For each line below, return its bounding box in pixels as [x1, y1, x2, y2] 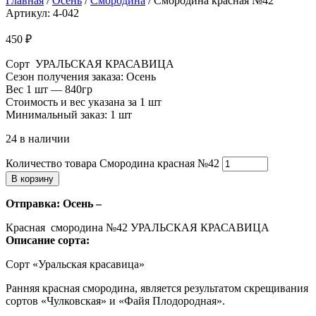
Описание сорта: [6, 234, 90, 246]
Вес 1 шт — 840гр [6, 83, 92, 95]
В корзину [11, 174, 54, 184]
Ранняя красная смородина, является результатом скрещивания [6, 282, 308, 294]
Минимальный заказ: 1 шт [6, 109, 132, 121]
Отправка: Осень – [6, 197, 102, 209]
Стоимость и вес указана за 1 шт [6, 96, 162, 108]
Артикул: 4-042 [6, 7, 79, 19]
